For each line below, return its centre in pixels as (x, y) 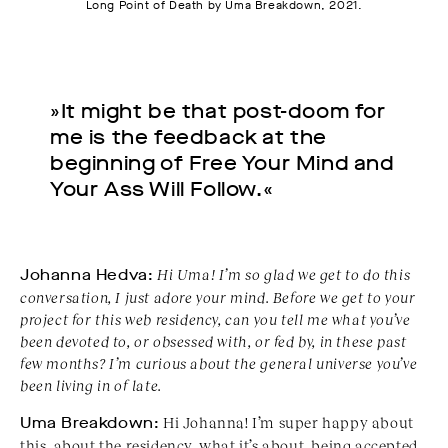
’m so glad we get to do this (317, 274)
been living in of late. (91, 385)
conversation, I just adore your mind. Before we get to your (218, 297)
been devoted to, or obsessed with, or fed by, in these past (213, 341)
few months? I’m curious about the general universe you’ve (219, 363)
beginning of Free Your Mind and (222, 164)
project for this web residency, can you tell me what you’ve (215, 319)
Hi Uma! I (191, 274)
